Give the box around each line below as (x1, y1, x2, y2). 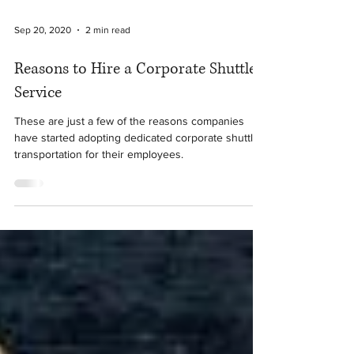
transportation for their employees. (14, 174, 183, 186)
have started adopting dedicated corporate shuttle (14, 157, 259, 170)
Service (14, 108, 62, 130)
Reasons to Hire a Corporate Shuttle (14, 85, 256, 106)
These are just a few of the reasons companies (14, 141, 244, 153)
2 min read (85, 51, 130, 62)
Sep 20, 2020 (14, 51, 71, 62)
